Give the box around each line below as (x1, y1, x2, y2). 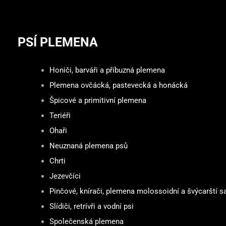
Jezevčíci (49, 172, 81, 181)
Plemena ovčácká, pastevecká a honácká (49, 81, 188, 90)
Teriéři (49, 111, 71, 121)
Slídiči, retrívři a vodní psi (49, 202, 134, 211)
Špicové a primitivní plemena (49, 96, 146, 105)
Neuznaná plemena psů (49, 141, 128, 151)
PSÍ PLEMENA (18, 34, 98, 49)
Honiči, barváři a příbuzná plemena (49, 66, 165, 75)
